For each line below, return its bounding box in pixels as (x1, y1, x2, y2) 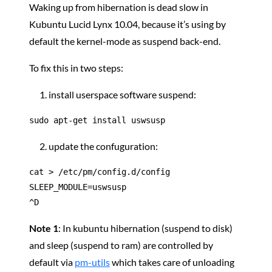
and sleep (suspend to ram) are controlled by (29, 239, 213, 251)
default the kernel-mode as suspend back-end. (29, 35, 220, 47)
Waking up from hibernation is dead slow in (29, 1, 208, 13)
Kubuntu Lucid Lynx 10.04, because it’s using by (29, 18, 226, 30)
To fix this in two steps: (29, 62, 123, 73)
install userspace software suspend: (49, 89, 196, 100)
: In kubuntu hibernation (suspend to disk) (58, 222, 233, 234)
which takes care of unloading (110, 256, 234, 268)
